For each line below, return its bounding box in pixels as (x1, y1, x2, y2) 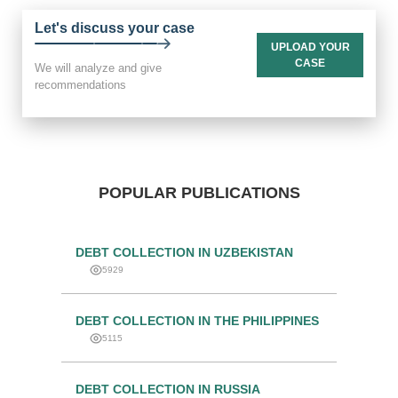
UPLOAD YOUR (270, 41, 350, 54)
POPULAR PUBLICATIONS (98, 183, 300, 203)
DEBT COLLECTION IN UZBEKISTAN (76, 246, 293, 260)
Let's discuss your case (35, 20, 195, 36)
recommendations (35, 78, 126, 92)
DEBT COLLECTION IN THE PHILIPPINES (76, 314, 319, 329)
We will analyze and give (35, 61, 162, 76)
